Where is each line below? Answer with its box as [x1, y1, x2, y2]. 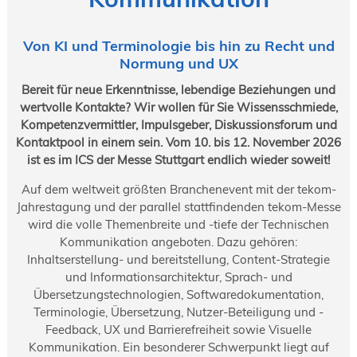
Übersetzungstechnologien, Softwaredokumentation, [33, 287, 324, 303]
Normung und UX [119, 54, 238, 73]
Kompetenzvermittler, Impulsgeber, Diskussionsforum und [20, 117, 337, 133]
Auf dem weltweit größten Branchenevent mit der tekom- [21, 182, 336, 198]
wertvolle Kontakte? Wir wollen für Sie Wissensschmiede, [19, 100, 338, 116]
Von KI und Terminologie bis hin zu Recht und [22, 37, 335, 56]
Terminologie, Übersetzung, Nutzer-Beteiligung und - [33, 304, 324, 320]
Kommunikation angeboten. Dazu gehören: [60, 234, 297, 250]
